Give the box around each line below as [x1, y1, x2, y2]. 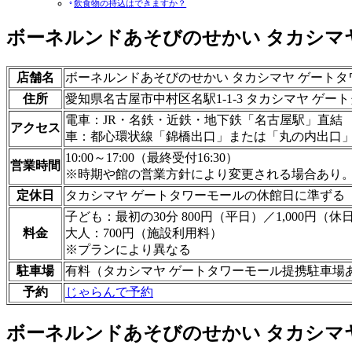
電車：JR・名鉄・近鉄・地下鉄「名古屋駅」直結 [65, 113, 343, 127]
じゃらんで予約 [65, 285, 153, 299]
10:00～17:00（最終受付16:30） [65, 151, 238, 165]
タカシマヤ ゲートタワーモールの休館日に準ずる [65, 189, 345, 203]
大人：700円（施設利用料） [65, 226, 222, 240]
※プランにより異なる [65, 243, 191, 257]
